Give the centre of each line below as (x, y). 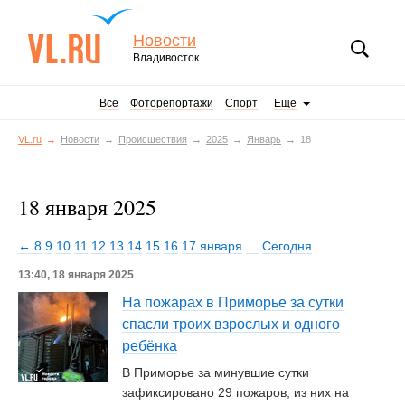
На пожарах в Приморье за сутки (233, 302)
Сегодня (287, 246)
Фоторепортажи (172, 103)
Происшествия (153, 139)
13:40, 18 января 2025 (76, 275)
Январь (264, 139)
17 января (212, 246)
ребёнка (150, 346)
